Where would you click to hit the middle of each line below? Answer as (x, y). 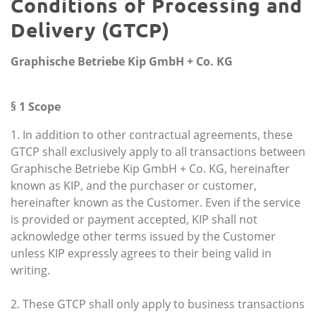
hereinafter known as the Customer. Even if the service (156, 202)
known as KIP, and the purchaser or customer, (134, 185)
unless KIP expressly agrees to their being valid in (141, 253)
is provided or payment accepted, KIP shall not (134, 219)
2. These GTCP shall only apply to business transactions (158, 304)
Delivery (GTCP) (90, 29)
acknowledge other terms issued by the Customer (143, 236)
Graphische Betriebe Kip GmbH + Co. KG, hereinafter (150, 168)
